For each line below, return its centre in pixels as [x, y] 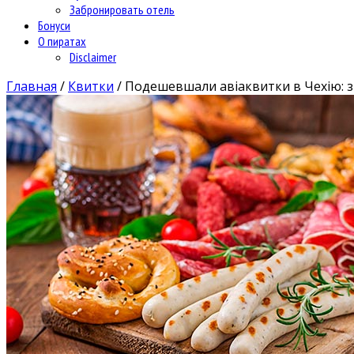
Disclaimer [93, 56]
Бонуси [54, 25]
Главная [32, 86]
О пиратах [62, 41]
